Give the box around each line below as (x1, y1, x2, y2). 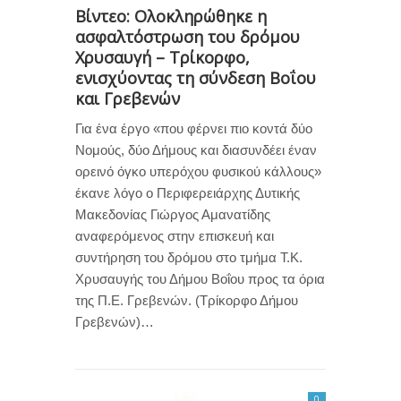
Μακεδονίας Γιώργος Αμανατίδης (75, 206, 270, 222)
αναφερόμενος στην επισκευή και (75, 227, 274, 243)
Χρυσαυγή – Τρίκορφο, (75, 46, 250, 68)
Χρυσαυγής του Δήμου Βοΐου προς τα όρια (75, 270, 325, 286)
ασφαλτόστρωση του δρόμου (75, 25, 300, 47)
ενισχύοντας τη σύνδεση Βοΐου (75, 66, 316, 89)
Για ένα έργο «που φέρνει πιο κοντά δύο (75, 120, 312, 136)
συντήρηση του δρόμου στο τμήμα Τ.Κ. (75, 249, 303, 265)
